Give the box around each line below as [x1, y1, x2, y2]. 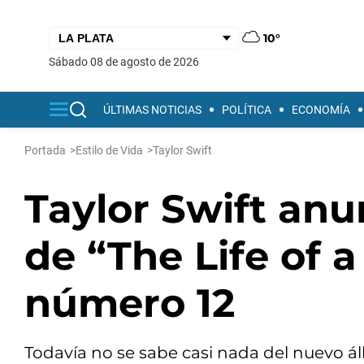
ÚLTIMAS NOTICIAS [103, 103, 201, 116]
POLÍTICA [222, 103, 271, 116]
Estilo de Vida [76, 144, 143, 157]
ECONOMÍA [292, 103, 350, 116]
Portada [24, 144, 66, 157]
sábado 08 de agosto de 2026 [55, 54, 199, 68]
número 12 [24, 279, 235, 327]
